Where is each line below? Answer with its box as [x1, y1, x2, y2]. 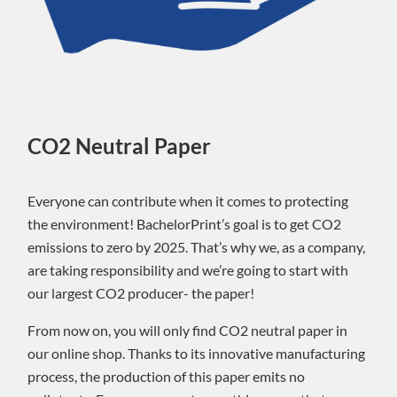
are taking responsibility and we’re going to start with [27, 261, 348, 278]
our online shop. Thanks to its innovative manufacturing [27, 344, 365, 362]
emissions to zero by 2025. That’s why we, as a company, [27, 237, 365, 255]
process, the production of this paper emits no [27, 367, 305, 385]
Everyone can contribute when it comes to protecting [27, 191, 348, 209]
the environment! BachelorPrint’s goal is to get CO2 [27, 214, 341, 232]
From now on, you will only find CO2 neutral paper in [27, 321, 347, 339]
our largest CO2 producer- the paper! [27, 284, 254, 301]
